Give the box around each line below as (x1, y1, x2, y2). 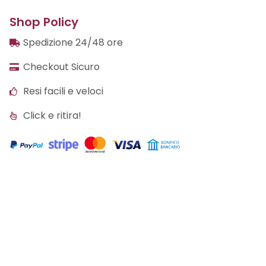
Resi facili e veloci (23, 84, 103, 99)
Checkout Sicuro (23, 60, 100, 74)
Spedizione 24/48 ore (23, 36, 123, 50)
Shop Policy (9, 14, 78, 31)
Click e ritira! (23, 109, 81, 123)
